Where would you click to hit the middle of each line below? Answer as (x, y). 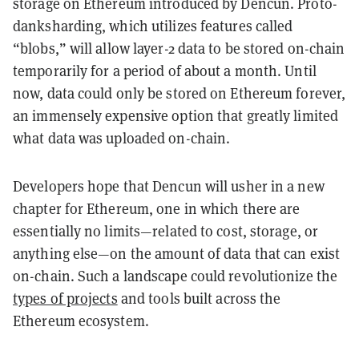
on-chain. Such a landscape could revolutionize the (175, 276)
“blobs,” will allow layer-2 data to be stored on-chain (179, 48)
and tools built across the (199, 298)
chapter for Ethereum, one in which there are (157, 208)
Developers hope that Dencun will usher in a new (169, 186)
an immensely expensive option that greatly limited (176, 115)
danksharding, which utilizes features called (153, 26)
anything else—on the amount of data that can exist (177, 253)
